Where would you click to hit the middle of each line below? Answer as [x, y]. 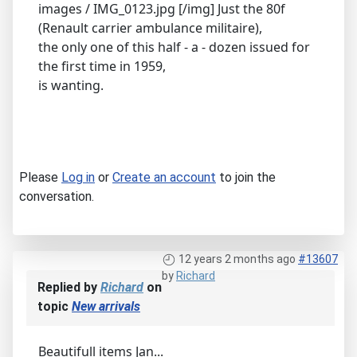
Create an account [164, 177]
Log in [78, 177]
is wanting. [71, 85]
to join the [246, 177]
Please [40, 177]
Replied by [69, 287]
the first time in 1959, [102, 66]
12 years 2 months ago [237, 259]
